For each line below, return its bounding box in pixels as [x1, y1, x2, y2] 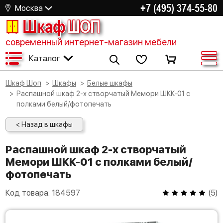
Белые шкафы [92, 79, 132, 87]
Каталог [28, 53, 60, 63]
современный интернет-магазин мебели [5, 37, 177, 47]
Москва [15, 3, 43, 13]
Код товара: [5, 188, 52, 198]
